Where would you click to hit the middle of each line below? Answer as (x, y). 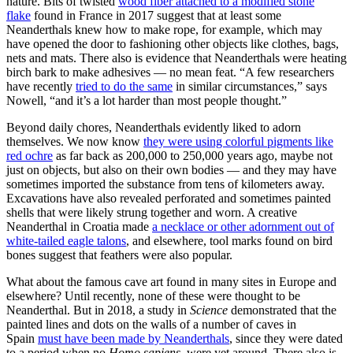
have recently (41, 87)
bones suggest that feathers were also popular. (119, 255)
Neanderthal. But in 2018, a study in (98, 310)
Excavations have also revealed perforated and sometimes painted (169, 199)
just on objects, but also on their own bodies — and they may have (171, 170)
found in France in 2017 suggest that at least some (156, 16)
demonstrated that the (282, 310)
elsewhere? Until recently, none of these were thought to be (153, 296)
